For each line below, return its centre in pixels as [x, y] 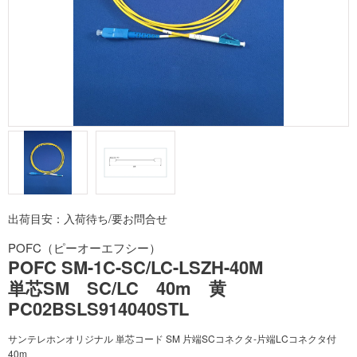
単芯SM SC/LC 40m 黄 [126, 288]
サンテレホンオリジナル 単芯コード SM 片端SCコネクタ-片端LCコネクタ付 [172, 338]
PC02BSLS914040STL [98, 308]
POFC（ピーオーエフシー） [84, 247]
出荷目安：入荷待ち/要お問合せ [88, 218]
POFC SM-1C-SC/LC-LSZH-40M [135, 267]
